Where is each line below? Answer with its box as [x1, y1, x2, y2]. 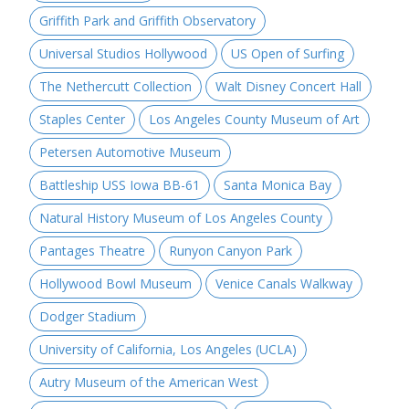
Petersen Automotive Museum [39, 143, 221, 162]
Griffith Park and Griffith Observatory [39, 12, 256, 30]
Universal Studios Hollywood [39, 45, 207, 63]
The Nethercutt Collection [39, 78, 192, 96]
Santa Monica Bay [224, 176, 331, 194]
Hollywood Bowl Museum [39, 275, 192, 293]
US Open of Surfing [231, 45, 344, 63]
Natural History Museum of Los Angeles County [39, 209, 322, 227]
